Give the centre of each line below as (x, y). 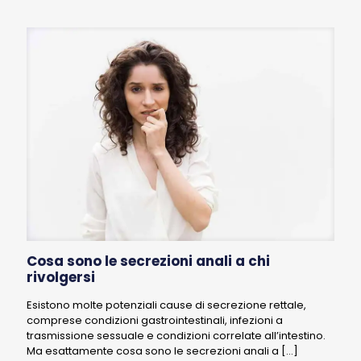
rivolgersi (61, 278)
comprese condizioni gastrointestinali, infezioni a (155, 321)
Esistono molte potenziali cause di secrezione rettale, (166, 305)
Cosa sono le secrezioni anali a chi (148, 261)
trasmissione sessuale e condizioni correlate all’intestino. (176, 336)
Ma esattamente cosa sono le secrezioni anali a (153, 351)
